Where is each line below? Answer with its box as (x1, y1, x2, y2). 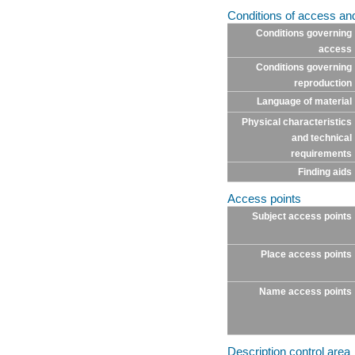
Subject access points (251, 211, 352, 223)
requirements (290, 147, 352, 159)
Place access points (260, 248, 352, 260)
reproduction (293, 77, 352, 89)
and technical (291, 132, 352, 143)
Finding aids (297, 166, 352, 177)
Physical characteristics (241, 116, 352, 128)
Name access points (258, 285, 352, 297)
